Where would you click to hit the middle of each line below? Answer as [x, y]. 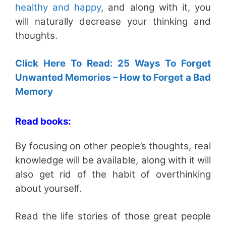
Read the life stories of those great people [113, 216]
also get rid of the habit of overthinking [113, 174]
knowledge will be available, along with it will [113, 160]
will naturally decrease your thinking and [113, 21]
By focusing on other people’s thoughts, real [113, 146]
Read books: [43, 121]
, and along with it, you [156, 7]
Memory [34, 91]
